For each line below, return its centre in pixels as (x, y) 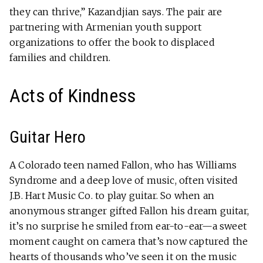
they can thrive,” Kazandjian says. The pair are (116, 11)
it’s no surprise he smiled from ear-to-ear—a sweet (128, 226)
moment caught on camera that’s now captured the (129, 241)
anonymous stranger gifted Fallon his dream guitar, (129, 210)
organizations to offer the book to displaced (112, 42)
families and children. (60, 57)
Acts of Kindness (73, 95)
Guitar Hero (48, 137)
